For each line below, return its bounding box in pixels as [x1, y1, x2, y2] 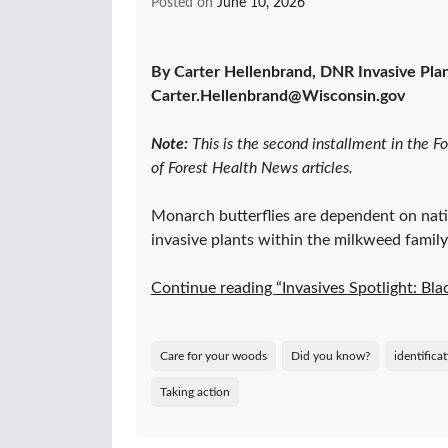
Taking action [160, 385, 230, 398]
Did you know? [291, 349, 370, 362]
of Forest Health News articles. [151, 159, 353, 176]
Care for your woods [160, 349, 267, 362]
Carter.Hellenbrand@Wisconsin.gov [151, 87, 405, 104]
